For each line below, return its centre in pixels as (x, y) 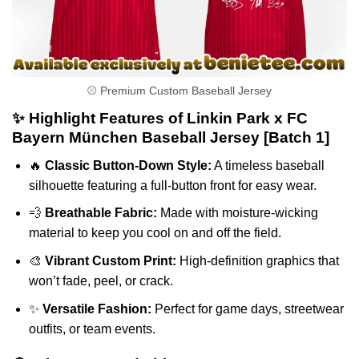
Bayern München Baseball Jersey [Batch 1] (171, 138)
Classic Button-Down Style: (128, 165)
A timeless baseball (268, 165)
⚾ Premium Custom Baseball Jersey (179, 91)
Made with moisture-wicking (237, 213)
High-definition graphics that (257, 260)
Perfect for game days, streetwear (247, 309)
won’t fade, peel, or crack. (101, 280)
